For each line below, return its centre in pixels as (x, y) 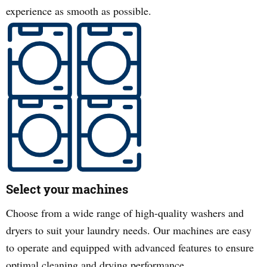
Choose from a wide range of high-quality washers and (125, 213)
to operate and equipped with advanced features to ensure (130, 247)
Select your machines (67, 189)
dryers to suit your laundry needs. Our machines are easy (129, 230)
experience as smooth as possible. (79, 11)
